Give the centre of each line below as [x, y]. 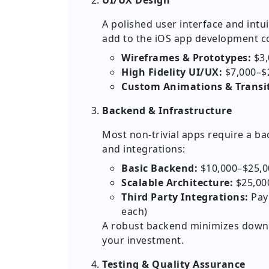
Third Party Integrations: [185, 197]
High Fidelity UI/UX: [172, 72]
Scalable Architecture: [177, 183]
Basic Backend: [159, 168]
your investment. [143, 240]
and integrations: [144, 149]
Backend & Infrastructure [167, 111]
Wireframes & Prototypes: [186, 58]
